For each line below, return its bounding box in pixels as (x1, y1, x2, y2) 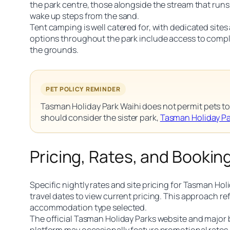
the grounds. (30, 44, 79, 55)
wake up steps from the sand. (30, 10, 140, 22)
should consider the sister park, (41, 111, 160, 123)
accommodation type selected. (30, 202, 147, 214)
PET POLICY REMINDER (46, 84, 121, 93)
